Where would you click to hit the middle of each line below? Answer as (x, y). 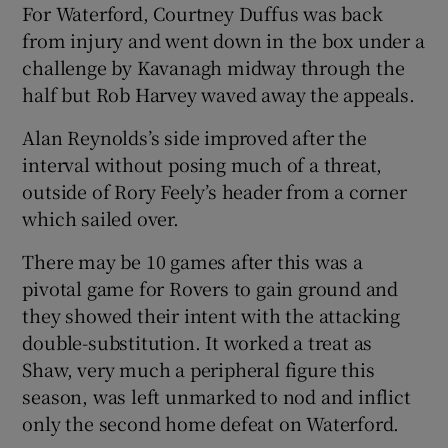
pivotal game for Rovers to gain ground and (210, 287)
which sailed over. (100, 217)
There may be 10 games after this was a (192, 260)
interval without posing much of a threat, (202, 163)
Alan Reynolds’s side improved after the (194, 136)
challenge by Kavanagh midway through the (213, 66)
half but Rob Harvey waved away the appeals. (218, 93)
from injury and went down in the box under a (223, 39)
